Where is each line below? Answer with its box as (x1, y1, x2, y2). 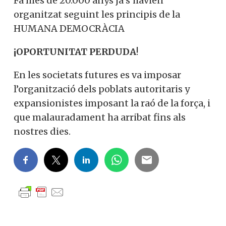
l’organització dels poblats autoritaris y (14, 83, 190, 95)
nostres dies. (14, 126, 71, 138)
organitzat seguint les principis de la (14, 9, 180, 21)
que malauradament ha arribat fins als (14, 111, 186, 124)
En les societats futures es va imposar (14, 69, 181, 81)
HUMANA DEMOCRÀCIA (14, 23, 125, 35)
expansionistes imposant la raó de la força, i (14, 97, 210, 109)
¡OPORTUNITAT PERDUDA (14, 46, 136, 58)
